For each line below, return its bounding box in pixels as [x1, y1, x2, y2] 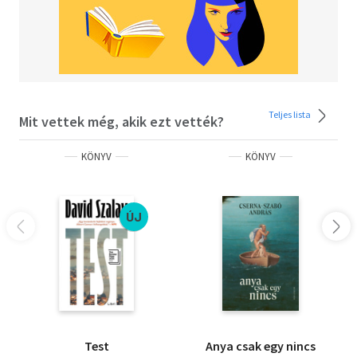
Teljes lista [269, 108, 312, 120]
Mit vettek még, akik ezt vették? [19, 112, 224, 131]
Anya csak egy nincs [206, 337, 316, 354]
